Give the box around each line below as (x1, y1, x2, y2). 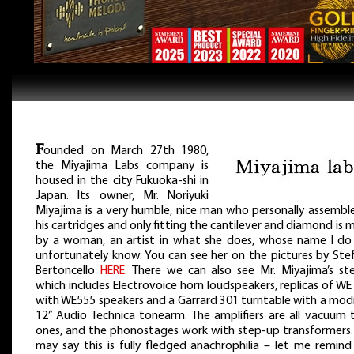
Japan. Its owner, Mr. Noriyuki (36, 189, 209, 202)
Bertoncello (36, 264, 100, 277)
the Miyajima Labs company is (36, 159, 209, 172)
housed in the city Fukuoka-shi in (36, 174, 209, 187)
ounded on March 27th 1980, (43, 144, 209, 157)
